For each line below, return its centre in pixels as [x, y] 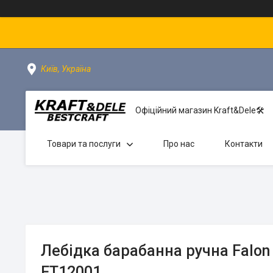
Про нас [179, 144]
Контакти [244, 144]
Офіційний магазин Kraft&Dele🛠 [200, 110]
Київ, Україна [66, 69]
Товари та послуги [84, 144]
